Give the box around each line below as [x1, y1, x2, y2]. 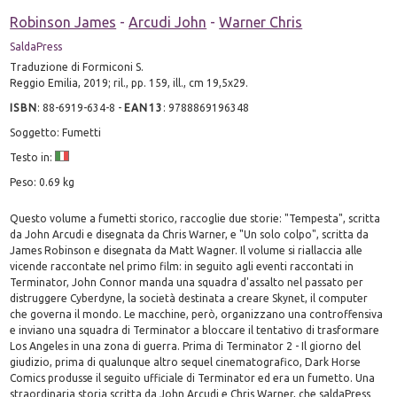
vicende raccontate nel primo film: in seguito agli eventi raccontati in [10, 260, 354, 272]
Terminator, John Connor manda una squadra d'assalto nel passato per [10, 276, 364, 288]
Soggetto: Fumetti [10, 126, 102, 138]
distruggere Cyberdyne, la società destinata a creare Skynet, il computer [10, 292, 369, 304]
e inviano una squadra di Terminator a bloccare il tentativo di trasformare [10, 323, 380, 336]
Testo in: [10, 151, 56, 163]
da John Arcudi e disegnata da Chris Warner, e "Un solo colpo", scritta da [10, 228, 370, 240]
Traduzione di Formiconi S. [10, 60, 144, 73]
